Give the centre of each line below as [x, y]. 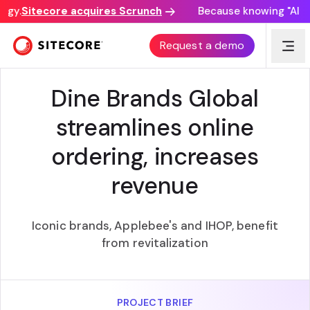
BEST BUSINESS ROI [155, 39]
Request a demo [202, 45]
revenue [155, 186]
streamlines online [155, 128]
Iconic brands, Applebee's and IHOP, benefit [155, 226]
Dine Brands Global [155, 99]
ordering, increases [155, 157]
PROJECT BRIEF [155, 302]
